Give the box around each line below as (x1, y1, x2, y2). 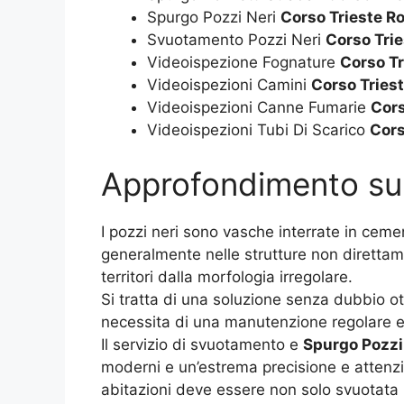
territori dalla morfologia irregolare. (101, 267, 353, 286)
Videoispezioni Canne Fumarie (147, 98, 371, 117)
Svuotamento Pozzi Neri (147, 31, 326, 50)
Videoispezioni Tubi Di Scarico (147, 121, 370, 140)
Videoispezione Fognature (147, 53, 340, 72)
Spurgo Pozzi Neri (147, 8, 280, 27)
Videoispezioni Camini (147, 76, 311, 95)
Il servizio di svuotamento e (101, 335, 303, 353)
